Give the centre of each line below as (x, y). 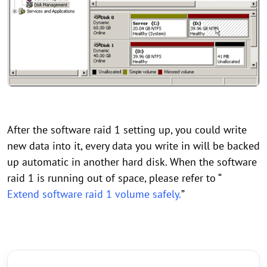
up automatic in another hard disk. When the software (132, 162)
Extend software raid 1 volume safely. (94, 194)
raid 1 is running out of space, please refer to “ (114, 178)
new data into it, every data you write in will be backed (133, 146)
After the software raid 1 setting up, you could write (127, 130)
